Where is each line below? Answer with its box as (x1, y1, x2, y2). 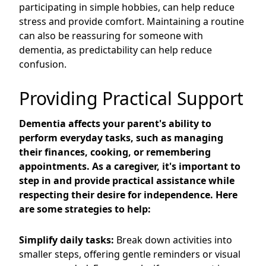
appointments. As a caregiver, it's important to (19, 160, 240, 173)
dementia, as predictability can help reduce (19, 43, 212, 56)
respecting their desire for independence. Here (19, 188, 237, 201)
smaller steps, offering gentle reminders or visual (19, 248, 240, 261)
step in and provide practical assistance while (19, 174, 235, 187)
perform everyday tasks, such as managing (19, 131, 223, 144)
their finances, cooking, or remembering (19, 145, 211, 159)
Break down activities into (114, 233, 232, 246)
